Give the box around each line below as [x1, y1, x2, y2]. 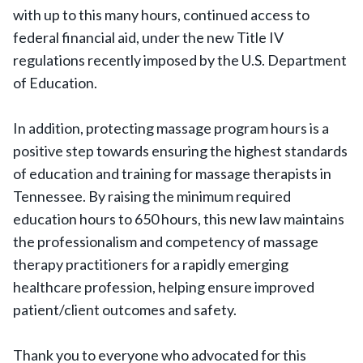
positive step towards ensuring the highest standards [13, 142, 348, 160]
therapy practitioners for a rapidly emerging [13, 255, 288, 273]
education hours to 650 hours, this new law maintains [13, 210, 344, 228]
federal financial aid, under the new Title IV [13, 28, 284, 46]
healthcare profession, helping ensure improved [13, 278, 314, 296]
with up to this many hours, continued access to [13, 6, 310, 23]
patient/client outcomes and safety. [13, 301, 237, 318]
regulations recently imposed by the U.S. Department [13, 51, 347, 69]
